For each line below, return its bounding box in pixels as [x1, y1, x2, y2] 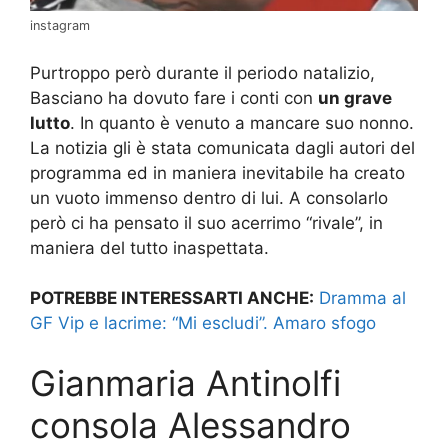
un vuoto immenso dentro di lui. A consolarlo [30, 187, 388, 208]
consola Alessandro [30, 403, 351, 446]
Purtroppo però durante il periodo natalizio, [30, 62, 375, 83]
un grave [318, 87, 392, 108]
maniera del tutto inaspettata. [30, 237, 269, 258]
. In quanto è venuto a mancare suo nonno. [70, 112, 414, 133]
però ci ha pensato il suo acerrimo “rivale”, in [30, 212, 383, 233]
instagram [30, 18, 90, 34]
